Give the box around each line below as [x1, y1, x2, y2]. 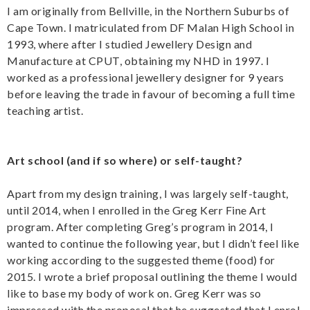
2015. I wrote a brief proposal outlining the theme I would [7, 269, 297, 283]
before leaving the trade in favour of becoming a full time [7, 86, 295, 100]
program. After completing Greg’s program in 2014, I [7, 219, 274, 233]
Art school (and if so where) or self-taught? [7, 153, 242, 167]
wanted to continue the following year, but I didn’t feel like [7, 236, 300, 250]
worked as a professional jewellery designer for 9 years [7, 70, 284, 84]
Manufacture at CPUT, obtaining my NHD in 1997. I [7, 53, 269, 67]
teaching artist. [7, 103, 83, 117]
